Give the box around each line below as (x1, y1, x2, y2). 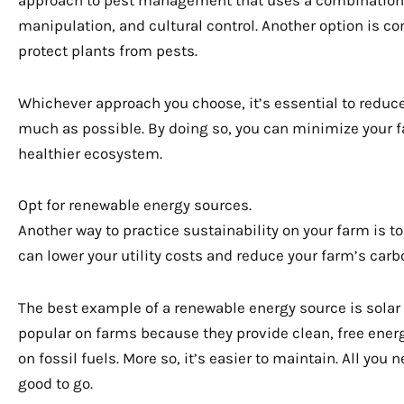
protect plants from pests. (18, 41, 197, 60)
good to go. (18, 374, 93, 393)
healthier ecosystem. (18, 143, 162, 162)
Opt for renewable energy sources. (18, 196, 252, 215)
